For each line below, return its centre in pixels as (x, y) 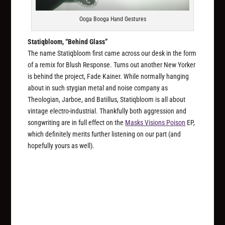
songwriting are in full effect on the (77, 123)
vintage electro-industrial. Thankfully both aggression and (107, 111)
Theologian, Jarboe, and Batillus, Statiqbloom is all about (107, 100)
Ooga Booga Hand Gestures (113, 19)
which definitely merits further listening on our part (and (104, 134)
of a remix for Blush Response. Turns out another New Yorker (112, 65)
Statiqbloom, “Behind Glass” (68, 42)
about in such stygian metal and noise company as (98, 88)
